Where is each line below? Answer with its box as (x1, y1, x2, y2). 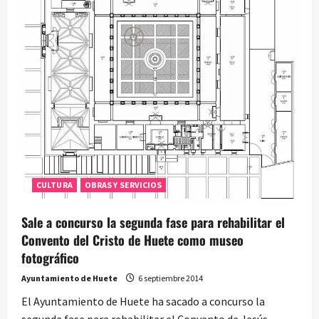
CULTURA (36, 179, 73, 190)
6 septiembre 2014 (137, 272, 203, 283)
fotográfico (21, 248, 79, 267)
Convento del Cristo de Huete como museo (21, 230, 244, 249)
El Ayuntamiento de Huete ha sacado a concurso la (21, 293, 265, 308)
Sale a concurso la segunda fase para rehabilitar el (21, 212, 285, 231)
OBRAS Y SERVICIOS (84, 179, 162, 190)
